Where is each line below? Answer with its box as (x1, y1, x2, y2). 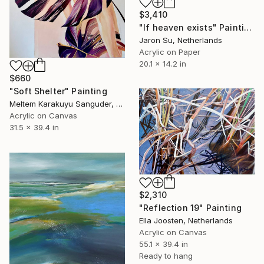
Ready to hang (139, 251, 193, 261)
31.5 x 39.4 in (9, 123, 59, 133)
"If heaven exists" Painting (244, 22, 252, 32)
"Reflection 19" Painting (139, 203, 242, 213)
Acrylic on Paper (139, 47, 200, 57)
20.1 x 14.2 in (139, 58, 186, 68)
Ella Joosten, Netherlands (139, 216, 233, 226)
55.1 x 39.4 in (139, 239, 188, 249)
